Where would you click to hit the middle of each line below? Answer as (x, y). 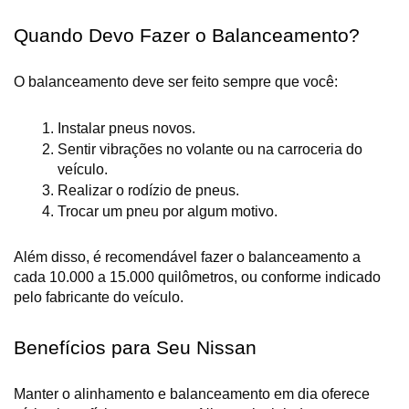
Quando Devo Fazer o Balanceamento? (187, 36)
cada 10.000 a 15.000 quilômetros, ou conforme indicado (197, 278)
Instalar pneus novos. (126, 129)
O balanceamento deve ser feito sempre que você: (176, 82)
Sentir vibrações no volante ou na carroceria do (210, 150)
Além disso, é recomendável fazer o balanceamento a (187, 257)
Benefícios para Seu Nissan (135, 348)
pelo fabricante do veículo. (99, 298)
